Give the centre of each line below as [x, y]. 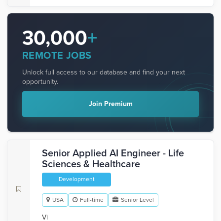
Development [76, 179]
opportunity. [40, 82]
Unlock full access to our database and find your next [104, 72]
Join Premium [110, 104]
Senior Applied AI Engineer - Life [113, 153]
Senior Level [137, 200]
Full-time [92, 200]
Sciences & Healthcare [91, 164]
